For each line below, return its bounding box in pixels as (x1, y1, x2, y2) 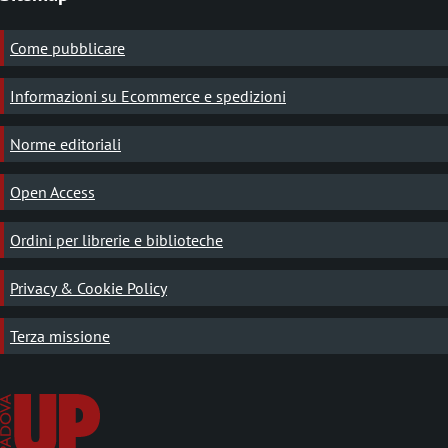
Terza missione (10, 325, 110, 346)
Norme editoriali (10, 133, 121, 154)
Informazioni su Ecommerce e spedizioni (10, 85, 286, 106)
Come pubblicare (10, 37, 125, 58)
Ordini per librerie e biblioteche (10, 229, 223, 250)
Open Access (10, 181, 95, 202)
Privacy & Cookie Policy (10, 277, 167, 298)
